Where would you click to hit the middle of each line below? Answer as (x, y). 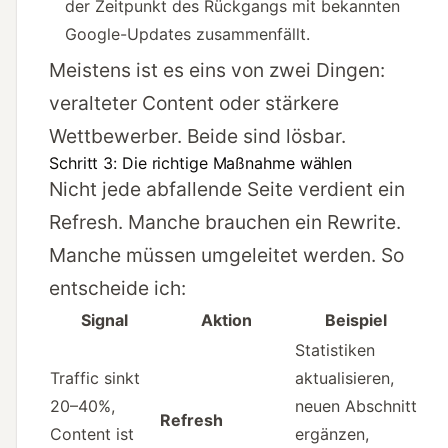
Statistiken (335, 350)
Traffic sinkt (95, 378)
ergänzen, (332, 434)
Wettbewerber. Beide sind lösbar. (197, 136)
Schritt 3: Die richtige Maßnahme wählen (201, 163)
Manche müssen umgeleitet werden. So (226, 255)
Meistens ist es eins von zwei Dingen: (217, 70)
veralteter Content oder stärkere (194, 103)
